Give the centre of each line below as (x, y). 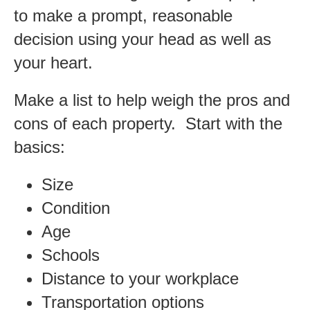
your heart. (53, 62)
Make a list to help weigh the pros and (152, 100)
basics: (39, 147)
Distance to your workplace (140, 278)
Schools (71, 255)
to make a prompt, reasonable (123, 15)
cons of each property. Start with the (148, 123)
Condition (76, 208)
